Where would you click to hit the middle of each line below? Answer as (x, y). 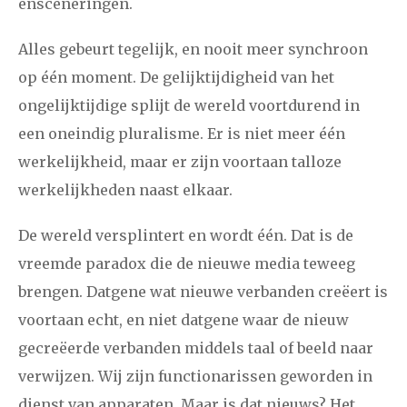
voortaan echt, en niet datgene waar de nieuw (184, 320)
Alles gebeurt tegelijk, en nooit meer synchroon (193, 50)
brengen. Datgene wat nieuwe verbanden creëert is (203, 292)
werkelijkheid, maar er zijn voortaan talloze (180, 162)
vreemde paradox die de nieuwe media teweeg (187, 264)
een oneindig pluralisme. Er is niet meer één (182, 134)
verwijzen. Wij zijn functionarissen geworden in (195, 377)
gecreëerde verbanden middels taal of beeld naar (196, 348)
